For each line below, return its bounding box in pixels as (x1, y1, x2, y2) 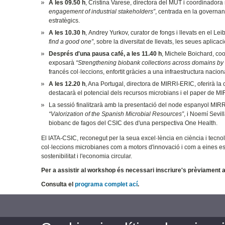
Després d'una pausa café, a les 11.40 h (49, 50, 162, 57)
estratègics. (49, 17, 80, 24)
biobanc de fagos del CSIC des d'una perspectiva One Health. (49, 119, 218, 127)
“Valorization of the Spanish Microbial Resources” (49, 110, 184, 118)
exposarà (49, 59, 76, 66)
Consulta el (41, 180, 75, 188)
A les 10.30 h (49, 29, 86, 36)
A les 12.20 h (49, 80, 86, 87)
